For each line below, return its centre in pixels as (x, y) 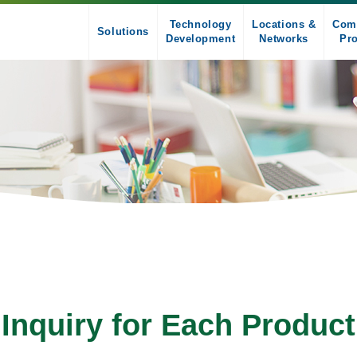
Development (200, 39)
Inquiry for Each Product (178, 325)
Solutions (123, 31)
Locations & (284, 24)
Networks (284, 39)
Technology (200, 24)
